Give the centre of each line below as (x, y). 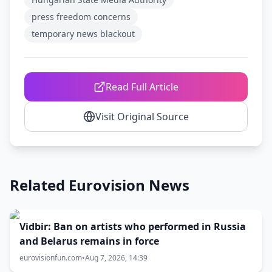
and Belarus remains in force (89, 241)
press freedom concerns (81, 17)
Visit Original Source (142, 117)
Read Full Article (142, 87)
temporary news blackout (83, 34)
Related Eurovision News (100, 185)
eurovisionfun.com (51, 258)
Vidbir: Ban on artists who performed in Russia (133, 226)
